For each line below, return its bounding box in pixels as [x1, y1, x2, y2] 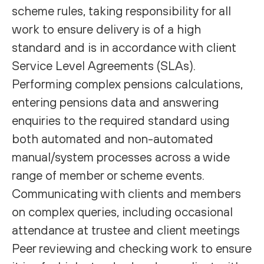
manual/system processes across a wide [12, 150, 230, 164]
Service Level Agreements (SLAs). [12, 58, 196, 72]
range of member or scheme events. [12, 168, 204, 182]
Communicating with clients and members [12, 186, 241, 200]
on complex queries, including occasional [12, 204, 233, 219]
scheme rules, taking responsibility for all [12, 4, 231, 18]
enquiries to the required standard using [12, 113, 229, 127]
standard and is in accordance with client [12, 40, 236, 54]
